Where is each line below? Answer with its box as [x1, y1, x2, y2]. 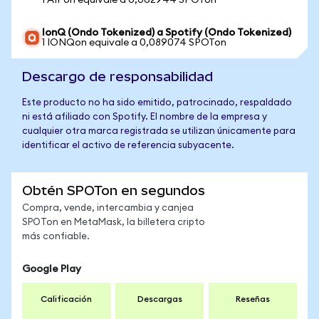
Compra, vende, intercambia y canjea [22, 204, 194, 213]
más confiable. [22, 232, 90, 241]
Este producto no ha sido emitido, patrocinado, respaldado [22, 98, 292, 108]
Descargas [137, 295, 182, 303]
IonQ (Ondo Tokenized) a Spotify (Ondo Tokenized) [42, 28, 291, 38]
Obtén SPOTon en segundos [22, 183, 205, 198]
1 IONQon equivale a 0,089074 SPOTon [42, 38, 226, 48]
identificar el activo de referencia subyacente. [22, 141, 234, 150]
